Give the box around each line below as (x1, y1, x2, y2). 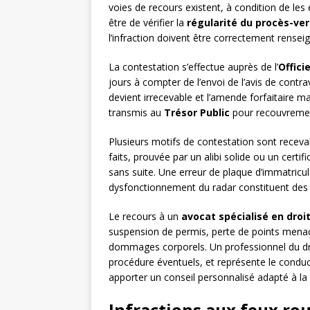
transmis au (109, 106, 164, 120)
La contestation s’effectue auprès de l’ (109, 60, 278, 74)
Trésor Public (164, 106, 230, 120)
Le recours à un (109, 210, 181, 224)
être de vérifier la (109, 16, 187, 30)
